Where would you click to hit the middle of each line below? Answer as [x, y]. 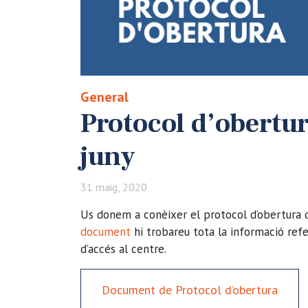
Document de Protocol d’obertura [190, 289]
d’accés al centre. [123, 249]
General [104, 97]
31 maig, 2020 [114, 187]
